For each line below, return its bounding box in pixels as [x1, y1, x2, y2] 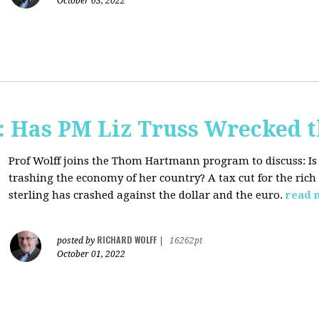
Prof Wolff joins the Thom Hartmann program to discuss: [9, 155, 308, 167]
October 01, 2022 [57, 249, 125, 259]
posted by [57, 236, 97, 246]
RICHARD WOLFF [97, 234, 157, 246]
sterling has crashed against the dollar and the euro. [9, 189, 286, 202]
